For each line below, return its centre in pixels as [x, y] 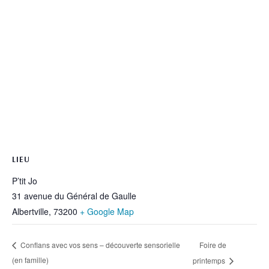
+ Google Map [107, 211]
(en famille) [30, 259]
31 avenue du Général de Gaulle [74, 195]
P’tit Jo [25, 180]
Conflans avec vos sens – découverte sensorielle [99, 245]
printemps [210, 260]
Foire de [213, 244]
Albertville [30, 211]
